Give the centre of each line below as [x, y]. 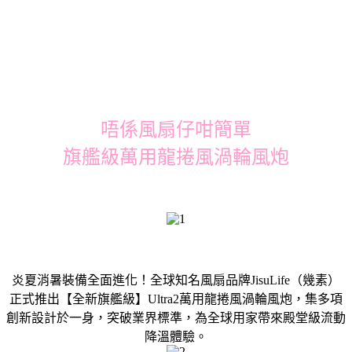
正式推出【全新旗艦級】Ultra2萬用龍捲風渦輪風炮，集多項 [176, 299]
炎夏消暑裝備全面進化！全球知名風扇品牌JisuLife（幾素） [176, 280]
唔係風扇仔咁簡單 [176, 129]
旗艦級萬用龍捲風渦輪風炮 [176, 157]
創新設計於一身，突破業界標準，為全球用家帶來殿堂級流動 [176, 317]
